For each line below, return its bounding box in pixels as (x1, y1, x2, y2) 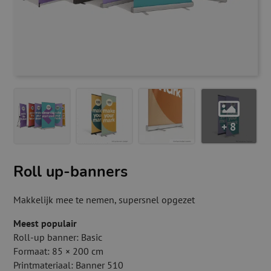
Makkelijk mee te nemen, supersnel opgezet (13, 194, 195, 206)
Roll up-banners (13, 162, 128, 183)
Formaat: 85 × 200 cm (13, 245, 104, 258)
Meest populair (13, 217, 77, 230)
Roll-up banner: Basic (13, 231, 103, 244)
